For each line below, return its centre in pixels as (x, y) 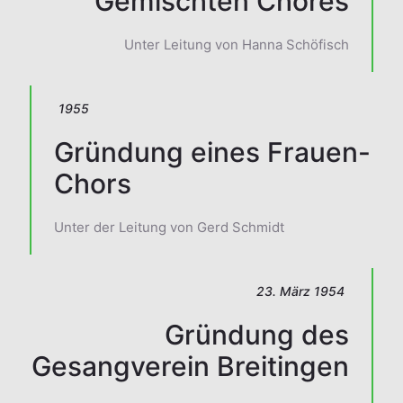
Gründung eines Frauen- (212, 152)
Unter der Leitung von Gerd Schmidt (169, 228)
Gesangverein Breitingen (190, 367)
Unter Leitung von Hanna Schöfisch (237, 45)
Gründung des (257, 335)
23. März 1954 (300, 291)
